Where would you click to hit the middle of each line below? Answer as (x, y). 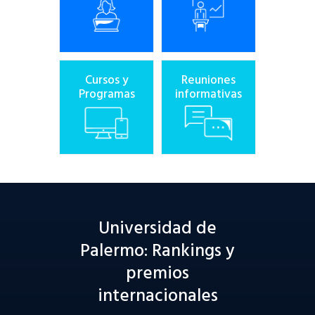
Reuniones (208, 81)
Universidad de (157, 229)
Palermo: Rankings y (157, 252)
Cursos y (107, 81)
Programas (107, 95)
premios (157, 274)
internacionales (157, 297)
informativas (208, 95)
